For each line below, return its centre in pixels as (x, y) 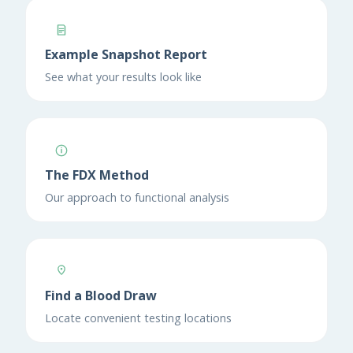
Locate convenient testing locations (138, 318)
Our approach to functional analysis (137, 197)
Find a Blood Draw (101, 295)
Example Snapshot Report (126, 54)
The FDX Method (97, 175)
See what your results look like (123, 76)
